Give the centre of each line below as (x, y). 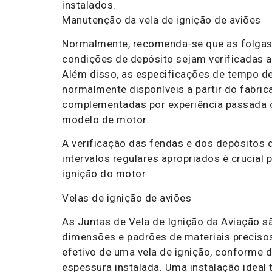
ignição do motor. (105, 174)
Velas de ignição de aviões (127, 198)
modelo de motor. (105, 119)
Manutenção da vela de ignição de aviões (161, 20)
